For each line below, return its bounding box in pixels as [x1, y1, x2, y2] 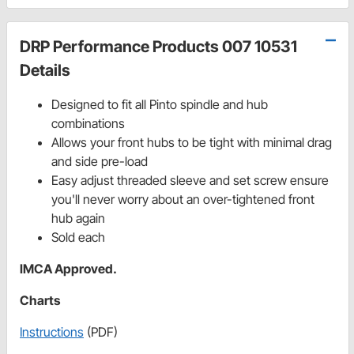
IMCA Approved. [20, 261, 117, 277]
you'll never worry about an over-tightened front [51, 191, 314, 208]
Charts [20, 292, 60, 309]
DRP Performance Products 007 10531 [20, 37, 297, 57]
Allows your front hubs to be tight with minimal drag [51, 134, 332, 151]
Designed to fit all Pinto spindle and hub [51, 96, 268, 113]
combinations [51, 115, 125, 132]
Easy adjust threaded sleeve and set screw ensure [51, 172, 329, 189]
